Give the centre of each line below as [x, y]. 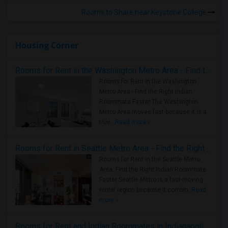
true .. [107, 122]
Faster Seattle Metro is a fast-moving [151, 180]
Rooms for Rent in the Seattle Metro [150, 159]
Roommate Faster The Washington [149, 102]
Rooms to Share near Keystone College [145, 12]
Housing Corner [47, 45]
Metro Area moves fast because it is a [153, 112]
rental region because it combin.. [145, 190]
